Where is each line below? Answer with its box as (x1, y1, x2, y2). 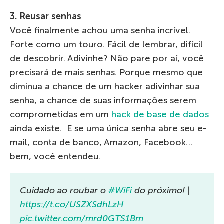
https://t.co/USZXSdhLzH (20, 199, 124, 210)
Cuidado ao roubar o (20, 185, 108, 196)
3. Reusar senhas (10, 11, 81, 22)
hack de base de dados (111, 109, 209, 120)
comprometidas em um (10, 109, 111, 120)
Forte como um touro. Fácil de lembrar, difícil (10, 39, 203, 50)
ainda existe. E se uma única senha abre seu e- (10, 123, 206, 134)
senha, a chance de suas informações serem (10, 95, 196, 106)
